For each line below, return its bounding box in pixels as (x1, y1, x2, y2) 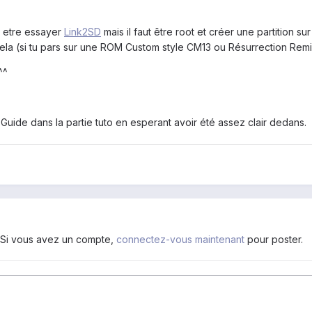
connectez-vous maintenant (116, 233, 244, 245)
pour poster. (244, 233, 303, 245)
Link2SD (64, 25, 101, 38)
